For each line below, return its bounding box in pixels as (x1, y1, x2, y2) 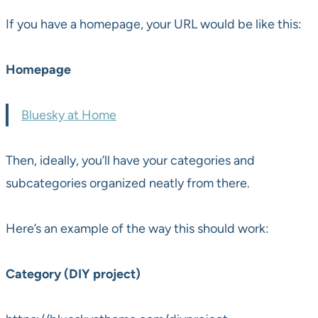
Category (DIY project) (6, 266, 141, 283)
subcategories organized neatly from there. (6, 175, 250, 192)
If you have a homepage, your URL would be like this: (6, 16, 302, 33)
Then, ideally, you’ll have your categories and (6, 153, 255, 169)
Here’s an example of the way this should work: (6, 221, 269, 237)
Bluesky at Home (21, 107, 116, 124)
